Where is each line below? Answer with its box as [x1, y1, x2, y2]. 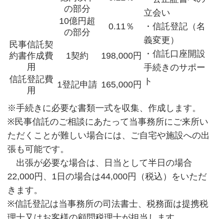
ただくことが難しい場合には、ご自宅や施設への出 [7, 131, 210, 141]
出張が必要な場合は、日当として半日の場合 [7, 158, 192, 168]
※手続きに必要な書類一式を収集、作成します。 [7, 103, 201, 113]
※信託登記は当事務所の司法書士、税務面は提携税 [7, 199, 208, 209]
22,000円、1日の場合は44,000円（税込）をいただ [7, 172, 207, 182]
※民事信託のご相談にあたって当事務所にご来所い [7, 117, 208, 127]
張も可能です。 [7, 144, 69, 154]
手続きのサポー [143, 63, 205, 73]
